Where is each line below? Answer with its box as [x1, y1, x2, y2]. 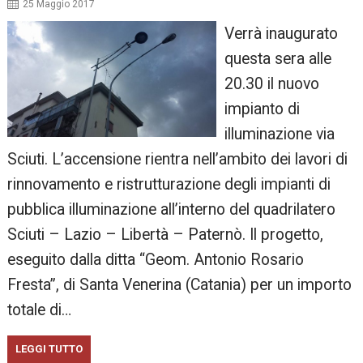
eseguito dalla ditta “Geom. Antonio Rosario [7, 250, 305, 270]
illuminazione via [224, 125, 335, 144]
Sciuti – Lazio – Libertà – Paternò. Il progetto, [7, 225, 324, 245]
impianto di [224, 100, 300, 119]
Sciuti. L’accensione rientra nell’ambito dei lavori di [7, 150, 348, 169]
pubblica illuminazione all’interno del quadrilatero [7, 200, 336, 220]
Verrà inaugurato [224, 24, 338, 44]
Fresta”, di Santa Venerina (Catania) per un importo [7, 275, 352, 295]
